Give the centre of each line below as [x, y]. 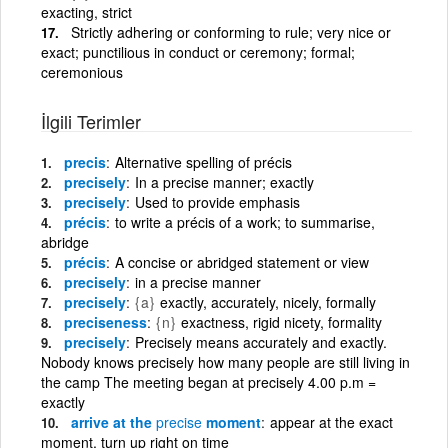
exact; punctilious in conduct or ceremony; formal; [198, 51]
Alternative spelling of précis [203, 161]
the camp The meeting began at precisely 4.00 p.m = [208, 381]
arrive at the [113, 421]
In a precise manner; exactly [224, 181]
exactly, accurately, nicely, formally [268, 301]
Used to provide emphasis [217, 201]
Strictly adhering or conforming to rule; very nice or [231, 31]
